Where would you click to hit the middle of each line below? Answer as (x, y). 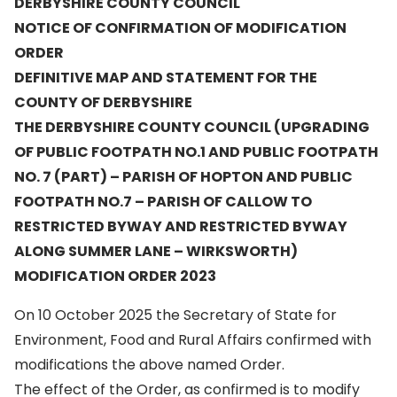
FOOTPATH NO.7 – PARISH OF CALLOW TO (163, 202)
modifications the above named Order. (149, 365)
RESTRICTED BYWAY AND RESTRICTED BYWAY (181, 226)
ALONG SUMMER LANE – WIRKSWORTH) (156, 251)
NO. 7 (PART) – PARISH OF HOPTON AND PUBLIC (183, 177)
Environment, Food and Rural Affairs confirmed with (193, 340)
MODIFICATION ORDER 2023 (115, 276)
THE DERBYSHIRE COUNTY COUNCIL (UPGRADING (192, 127)
